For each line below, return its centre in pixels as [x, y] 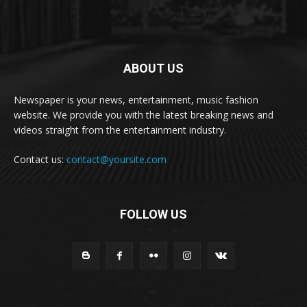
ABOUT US [153, 69]
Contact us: [40, 160]
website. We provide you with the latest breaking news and [144, 115]
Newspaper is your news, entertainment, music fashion [136, 100]
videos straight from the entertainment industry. [120, 130]
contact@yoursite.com [116, 160]
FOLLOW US [153, 214]
